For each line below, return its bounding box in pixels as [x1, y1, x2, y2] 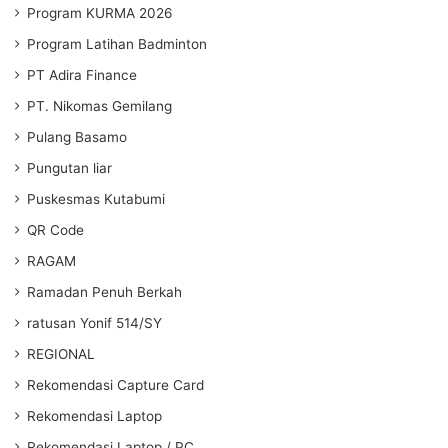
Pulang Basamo [27, 128, 127, 145]
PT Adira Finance [27, 66, 137, 83]
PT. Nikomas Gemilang [27, 97, 172, 114]
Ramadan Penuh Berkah [27, 283, 182, 300]
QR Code [27, 221, 84, 238]
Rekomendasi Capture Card [27, 376, 204, 393]
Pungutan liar [27, 159, 112, 176]
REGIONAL [27, 345, 95, 362]
